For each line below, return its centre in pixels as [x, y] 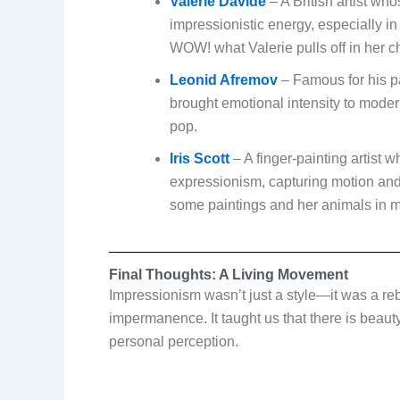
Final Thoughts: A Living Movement [229, 274]
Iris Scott [200, 158]
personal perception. [174, 341]
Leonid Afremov [224, 79]
